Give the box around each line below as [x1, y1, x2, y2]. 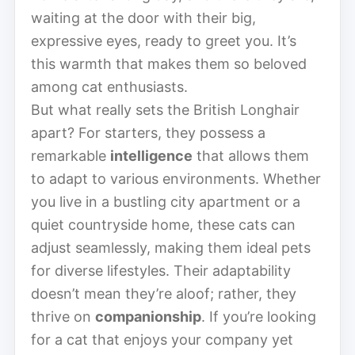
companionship [95, 307, 201, 325]
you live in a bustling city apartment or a [31, 193, 300, 210]
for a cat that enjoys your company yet [31, 330, 293, 348]
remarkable [31, 147, 110, 164]
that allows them [193, 147, 309, 164]
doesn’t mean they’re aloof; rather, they [31, 284, 296, 302]
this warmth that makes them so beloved [31, 55, 307, 72]
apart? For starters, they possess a [31, 124, 265, 141]
